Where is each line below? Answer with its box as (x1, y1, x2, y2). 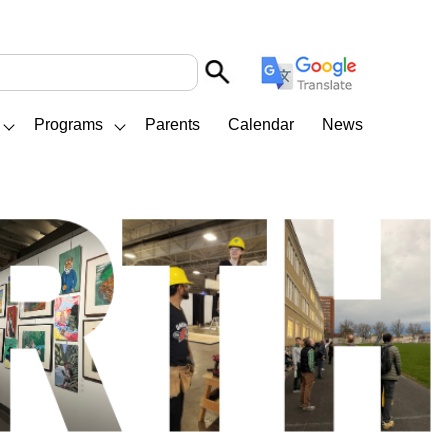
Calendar (228, 115, 295, 133)
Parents (145, 115, 201, 133)
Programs (34, 115, 104, 133)
